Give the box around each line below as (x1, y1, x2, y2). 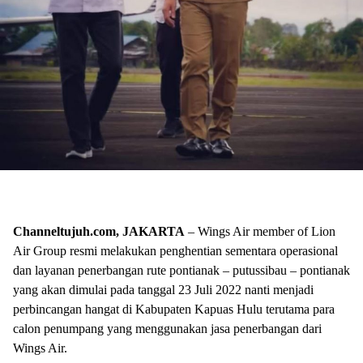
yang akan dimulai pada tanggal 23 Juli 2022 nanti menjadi (13, 283, 314, 297)
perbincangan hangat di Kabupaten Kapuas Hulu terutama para (13, 302, 335, 317)
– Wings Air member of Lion (185, 224, 335, 239)
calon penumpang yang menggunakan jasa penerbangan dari (13, 322, 322, 336)
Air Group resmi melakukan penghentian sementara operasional (13, 244, 338, 258)
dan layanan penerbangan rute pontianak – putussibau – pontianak (13, 263, 350, 278)
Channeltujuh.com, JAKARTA (13, 224, 185, 239)
